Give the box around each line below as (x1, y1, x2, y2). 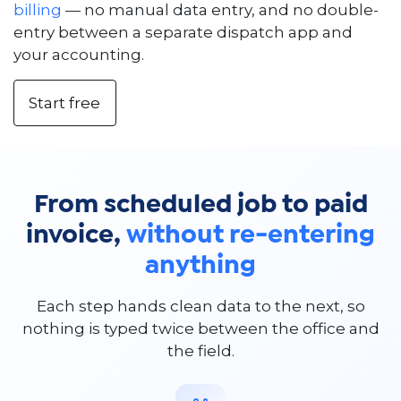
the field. (166, 342, 235, 361)
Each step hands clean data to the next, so (36, 297, 365, 316)
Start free (29, 93, 101, 112)
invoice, (26, 225, 126, 247)
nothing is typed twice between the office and (21, 320, 380, 338)
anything (145, 255, 256, 277)
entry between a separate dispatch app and (13, 23, 353, 42)
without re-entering (126, 225, 375, 247)
